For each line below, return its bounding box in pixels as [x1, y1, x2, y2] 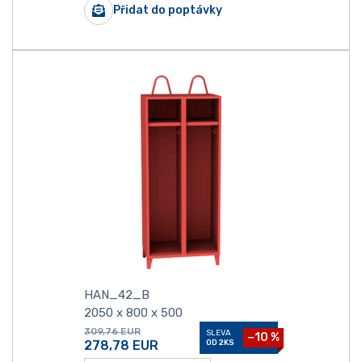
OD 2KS [206, 338, 234, 347]
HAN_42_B [84, 288, 149, 302]
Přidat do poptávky [113, 3, 222, 17]
